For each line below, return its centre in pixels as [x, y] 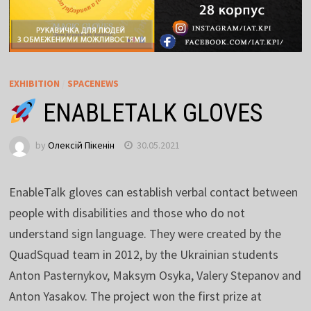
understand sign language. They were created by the [145, 233]
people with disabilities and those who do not [127, 212]
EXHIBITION [34, 83]
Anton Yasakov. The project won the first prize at [135, 296]
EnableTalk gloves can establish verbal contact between [153, 192]
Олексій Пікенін [81, 145]
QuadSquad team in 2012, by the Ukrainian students [143, 254]
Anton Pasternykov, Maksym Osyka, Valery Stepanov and [155, 275]
